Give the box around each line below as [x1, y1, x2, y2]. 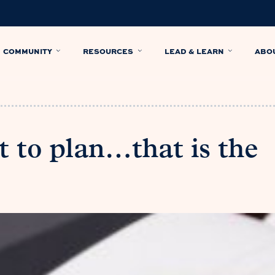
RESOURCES [83, 45, 134, 56]
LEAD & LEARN [164, 45, 224, 56]
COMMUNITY [2, 45, 52, 56]
